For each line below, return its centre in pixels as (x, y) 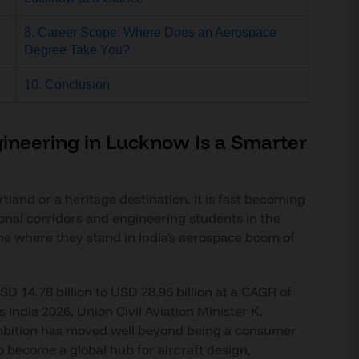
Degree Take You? (77, 50)
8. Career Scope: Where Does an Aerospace (150, 32)
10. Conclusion (67, 85)
